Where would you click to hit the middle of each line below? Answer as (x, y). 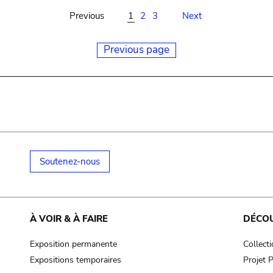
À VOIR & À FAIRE (69, 219)
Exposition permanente (73, 244)
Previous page (136, 50)
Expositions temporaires (75, 260)
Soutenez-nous (69, 161)
